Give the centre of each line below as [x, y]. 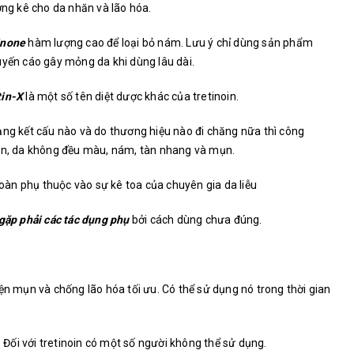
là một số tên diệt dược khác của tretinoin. [131, 97]
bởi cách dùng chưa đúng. [196, 220]
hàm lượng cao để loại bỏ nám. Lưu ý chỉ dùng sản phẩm [169, 43]
